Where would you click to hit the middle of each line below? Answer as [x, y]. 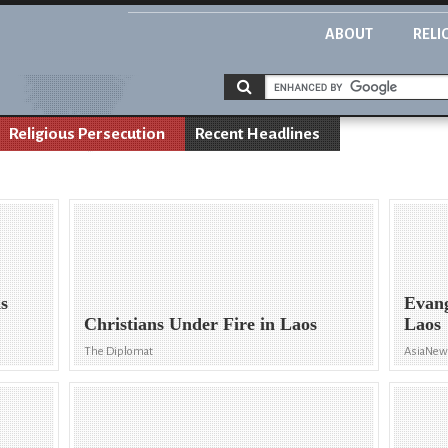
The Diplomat [119, 352]
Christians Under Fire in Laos [201, 324]
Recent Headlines [257, 134]
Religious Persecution [87, 134]
